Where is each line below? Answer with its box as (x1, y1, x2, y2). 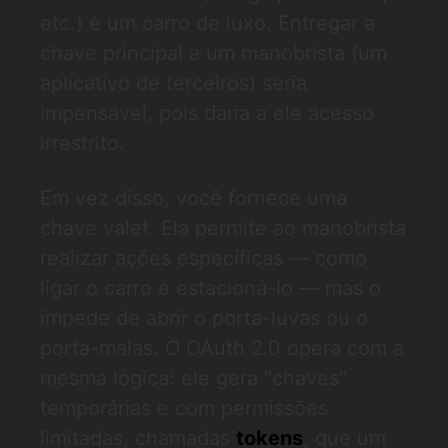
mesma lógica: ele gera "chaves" (40, 366, 347, 390)
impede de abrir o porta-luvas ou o (40, 306, 368, 330)
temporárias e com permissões (40, 396, 328, 420)
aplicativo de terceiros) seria (40, 71, 307, 95)
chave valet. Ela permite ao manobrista (40, 216, 406, 240)
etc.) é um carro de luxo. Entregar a (40, 11, 375, 35)
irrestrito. (40, 131, 125, 155)
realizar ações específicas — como (40, 246, 367, 270)
